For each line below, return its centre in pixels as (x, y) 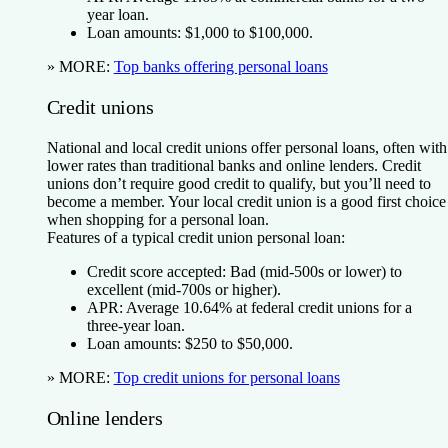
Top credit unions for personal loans (226, 377)
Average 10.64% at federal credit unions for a (268, 307)
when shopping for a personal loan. (157, 219)
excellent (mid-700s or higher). (183, 289)
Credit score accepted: (156, 271)
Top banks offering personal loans (220, 66)
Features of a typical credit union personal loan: (195, 237)
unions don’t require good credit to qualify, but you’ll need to (238, 183)
